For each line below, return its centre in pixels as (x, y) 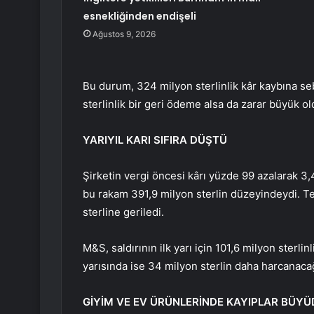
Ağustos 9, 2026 (124, 34)
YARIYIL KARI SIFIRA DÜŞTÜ (155, 140)
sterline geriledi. (123, 212)
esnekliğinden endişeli (139, 16)
